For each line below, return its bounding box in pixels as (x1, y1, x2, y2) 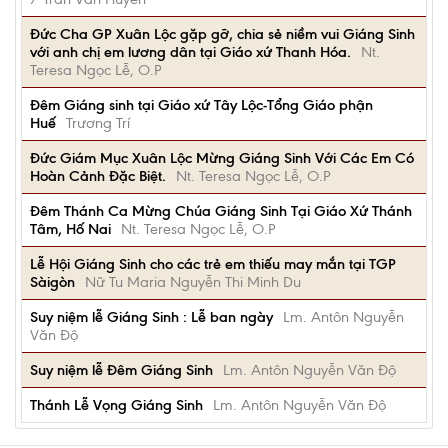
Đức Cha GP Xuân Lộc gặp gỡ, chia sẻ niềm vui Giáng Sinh (30, 25, 415, 43)
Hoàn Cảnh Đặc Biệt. (30, 167, 166, 185)
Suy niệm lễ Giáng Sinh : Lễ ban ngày (30, 308, 273, 326)
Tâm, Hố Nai (30, 220, 111, 238)
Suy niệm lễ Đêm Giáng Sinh (30, 361, 213, 379)
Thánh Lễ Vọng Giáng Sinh (30, 396, 203, 414)
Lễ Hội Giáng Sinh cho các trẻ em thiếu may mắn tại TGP (30, 255, 396, 273)
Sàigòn (30, 273, 75, 291)
